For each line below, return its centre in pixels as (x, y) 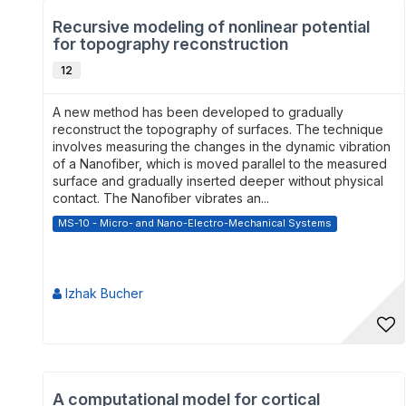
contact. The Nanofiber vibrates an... (161, 198)
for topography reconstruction (170, 44)
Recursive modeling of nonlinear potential (211, 27)
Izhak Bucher (104, 293)
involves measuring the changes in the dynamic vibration (222, 146)
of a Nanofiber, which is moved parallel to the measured (220, 164)
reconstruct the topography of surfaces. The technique (218, 129)
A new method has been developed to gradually (198, 112)
